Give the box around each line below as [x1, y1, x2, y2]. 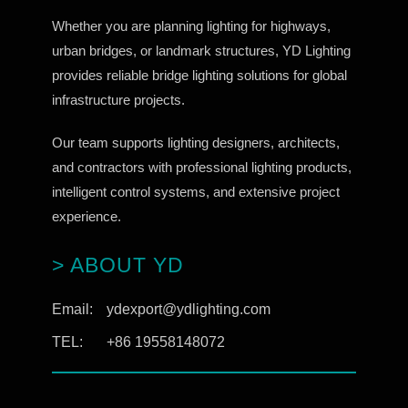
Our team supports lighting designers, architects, [51, 134, 340, 150]
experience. [51, 208, 121, 224]
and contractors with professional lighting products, [51, 158, 352, 175]
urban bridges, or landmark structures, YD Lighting [51, 42, 351, 58]
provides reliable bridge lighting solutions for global [51, 66, 347, 83]
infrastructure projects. [51, 91, 185, 107]
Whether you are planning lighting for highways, [51, 17, 331, 34]
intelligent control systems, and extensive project [51, 183, 340, 199]
